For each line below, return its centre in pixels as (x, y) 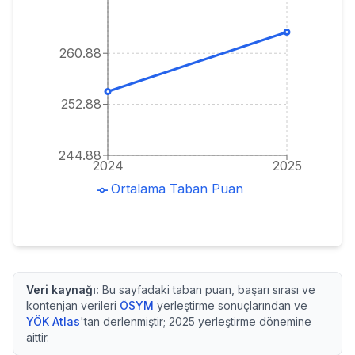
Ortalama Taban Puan (177, 189)
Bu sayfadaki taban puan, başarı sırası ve (207, 290)
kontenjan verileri (71, 305)
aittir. (38, 337)
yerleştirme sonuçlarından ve (232, 305)
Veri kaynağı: (63, 290)
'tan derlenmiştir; (124, 321)
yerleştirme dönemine (253, 321)
